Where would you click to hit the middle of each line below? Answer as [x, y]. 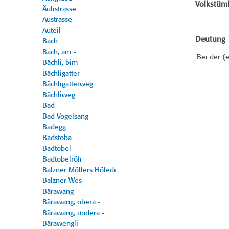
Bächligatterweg [68, 85]
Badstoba [57, 138]
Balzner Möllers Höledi [79, 170]
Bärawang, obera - [71, 203]
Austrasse [57, 20]
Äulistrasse [59, 9]
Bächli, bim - [63, 63]
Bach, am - [59, 52]
